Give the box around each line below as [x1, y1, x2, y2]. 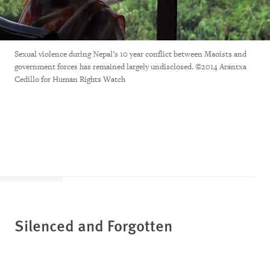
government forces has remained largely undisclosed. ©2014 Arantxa [14, 61, 246, 72]
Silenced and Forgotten [14, 213, 172, 236]
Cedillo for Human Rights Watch [14, 74, 125, 84]
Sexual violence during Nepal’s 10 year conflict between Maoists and [14, 48, 246, 59]
